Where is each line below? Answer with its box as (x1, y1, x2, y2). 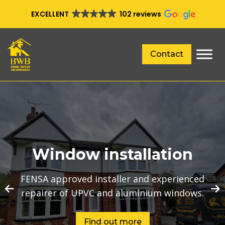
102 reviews (119, 9, 161, 19)
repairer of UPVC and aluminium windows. (21, 186, 204, 199)
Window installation (32, 145, 193, 164)
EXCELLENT (31, 9, 69, 19)
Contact (150, 49, 183, 59)
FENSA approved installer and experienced (21, 172, 204, 185)
